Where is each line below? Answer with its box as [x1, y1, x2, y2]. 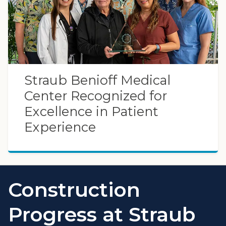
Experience [24, 119, 96, 135]
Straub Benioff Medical [24, 72, 171, 88]
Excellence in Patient [24, 103, 158, 119]
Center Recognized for [24, 87, 167, 103]
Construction [8, 177, 140, 202]
